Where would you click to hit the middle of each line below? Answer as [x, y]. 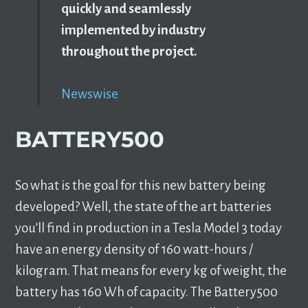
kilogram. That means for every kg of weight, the [151, 270]
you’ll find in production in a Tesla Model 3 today [149, 228]
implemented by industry [133, 30]
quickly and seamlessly [126, 9]
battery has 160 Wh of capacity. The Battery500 [147, 291]
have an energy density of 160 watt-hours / [134, 249]
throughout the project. [129, 52]
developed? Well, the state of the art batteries [144, 206]
